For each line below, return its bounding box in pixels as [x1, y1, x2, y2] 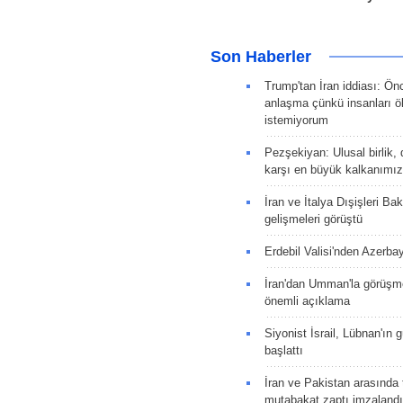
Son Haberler [210, 47, 311, 66]
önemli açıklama [264, 293, 350, 308]
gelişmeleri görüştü [264, 211, 363, 226]
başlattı [264, 343, 303, 357]
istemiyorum [264, 112, 328, 127]
